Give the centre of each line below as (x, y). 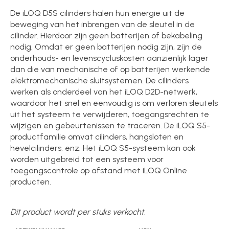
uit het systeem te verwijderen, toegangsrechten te (110, 114)
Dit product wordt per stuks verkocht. (78, 212)
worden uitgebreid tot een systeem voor (87, 159)
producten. (32, 181)
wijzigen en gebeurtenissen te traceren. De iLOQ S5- (110, 125)
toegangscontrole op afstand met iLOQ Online (99, 170)
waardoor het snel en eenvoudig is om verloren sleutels (114, 103)
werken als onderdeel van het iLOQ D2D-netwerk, (104, 91)
